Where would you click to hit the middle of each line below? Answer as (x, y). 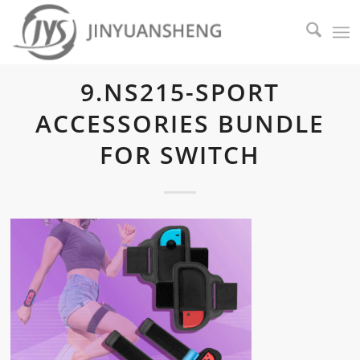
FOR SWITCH (180, 155)
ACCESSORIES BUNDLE (180, 123)
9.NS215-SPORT (180, 92)
